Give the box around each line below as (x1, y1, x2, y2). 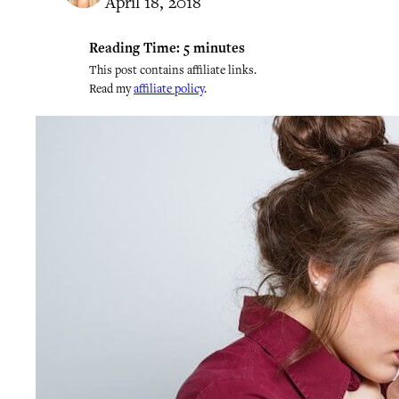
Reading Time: (89, 39, 180, 57)
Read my (89, 81, 134, 96)
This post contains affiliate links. (89, 62, 256, 77)
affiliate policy (134, 81, 204, 96)
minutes (193, 39, 245, 57)
